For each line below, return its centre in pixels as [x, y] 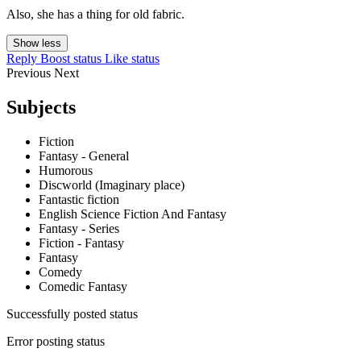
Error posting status [56, 342]
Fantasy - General [84, 156]
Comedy [60, 272]
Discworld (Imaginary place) [112, 185]
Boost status [71, 59]
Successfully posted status [72, 314]
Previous [30, 73]
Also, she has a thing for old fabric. [95, 15]
